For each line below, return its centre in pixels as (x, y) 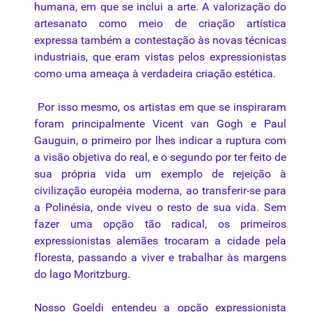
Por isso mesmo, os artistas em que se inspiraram (160, 107)
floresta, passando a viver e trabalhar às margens (160, 258)
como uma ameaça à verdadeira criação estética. (155, 74)
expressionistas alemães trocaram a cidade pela (160, 241)
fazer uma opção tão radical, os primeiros (160, 224)
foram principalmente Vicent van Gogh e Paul (160, 124)
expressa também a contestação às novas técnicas (160, 40)
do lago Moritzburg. (82, 274)
